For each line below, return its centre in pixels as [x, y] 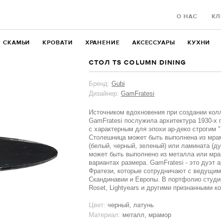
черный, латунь [131, 205]
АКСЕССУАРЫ [153, 43]
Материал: [105, 215]
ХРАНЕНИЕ [102, 43]
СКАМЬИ [17, 43]
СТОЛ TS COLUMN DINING [138, 63]
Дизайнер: [104, 93]
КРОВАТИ [58, 43]
